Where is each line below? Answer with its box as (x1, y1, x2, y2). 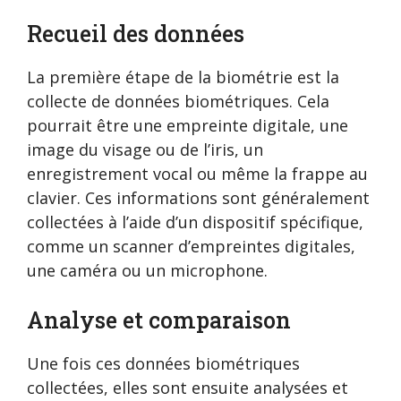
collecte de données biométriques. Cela (27, 90, 329, 113)
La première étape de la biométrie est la (27, 66, 339, 89)
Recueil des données (27, 19, 244, 49)
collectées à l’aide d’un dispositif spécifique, (27, 211, 363, 234)
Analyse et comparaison (27, 305, 291, 336)
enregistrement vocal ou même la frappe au (27, 163, 368, 185)
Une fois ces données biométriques (27, 353, 300, 375)
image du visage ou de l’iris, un (27, 139, 263, 161)
